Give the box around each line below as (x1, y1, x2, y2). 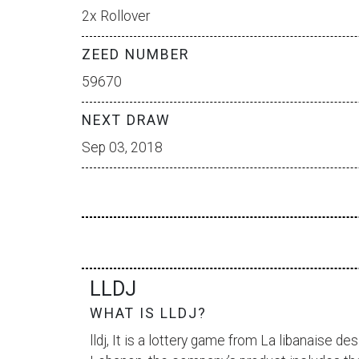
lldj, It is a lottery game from (90, 333, 260, 349)
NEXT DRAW (82, 112, 171, 128)
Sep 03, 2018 (82, 139, 163, 155)
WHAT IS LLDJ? (90, 305, 207, 321)
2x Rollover (82, 8, 150, 24)
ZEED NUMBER (82, 46, 189, 63)
